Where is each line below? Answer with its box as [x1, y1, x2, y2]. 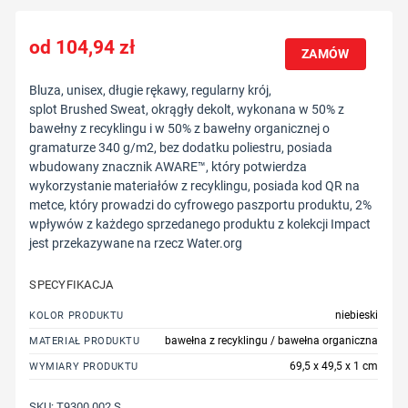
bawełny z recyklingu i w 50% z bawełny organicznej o [29, 121, 331, 137]
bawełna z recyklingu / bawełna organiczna [165, 334, 379, 348]
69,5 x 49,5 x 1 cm [290, 360, 379, 373]
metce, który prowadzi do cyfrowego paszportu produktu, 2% [29, 198, 372, 213]
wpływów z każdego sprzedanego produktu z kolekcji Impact [29, 217, 372, 232]
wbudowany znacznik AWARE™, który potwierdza [29, 159, 308, 175]
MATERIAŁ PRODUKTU [29, 335, 140, 348]
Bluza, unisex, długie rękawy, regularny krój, [29, 83, 272, 98]
